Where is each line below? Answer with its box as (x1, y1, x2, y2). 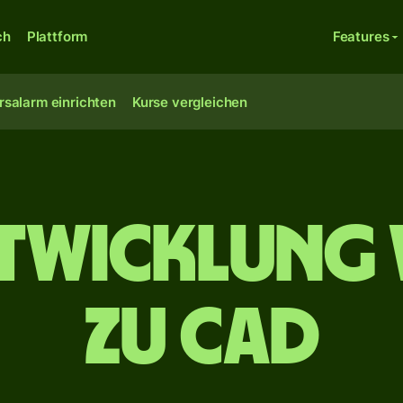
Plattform (26, 28, 88, 45)
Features (332, 28, 390, 45)
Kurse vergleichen (131, 94, 248, 111)
